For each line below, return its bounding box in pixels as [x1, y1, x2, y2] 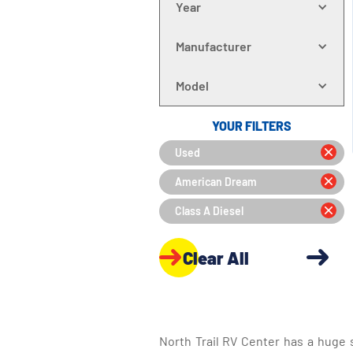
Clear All [182, 247, 249, 268]
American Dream [174, 175, 257, 188]
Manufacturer [175, 39, 251, 54]
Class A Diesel [174, 204, 243, 217]
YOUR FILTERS [211, 118, 292, 133]
